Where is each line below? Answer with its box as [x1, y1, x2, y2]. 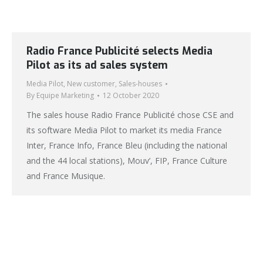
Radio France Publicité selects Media [26, 44, 213, 59]
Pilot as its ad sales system [26, 58, 168, 73]
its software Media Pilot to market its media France [26, 124, 222, 136]
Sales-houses [119, 79, 162, 89]
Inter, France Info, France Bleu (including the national [26, 140, 227, 151]
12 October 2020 [103, 90, 159, 101]
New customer [67, 79, 115, 89]
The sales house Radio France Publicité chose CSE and [26, 109, 234, 121]
